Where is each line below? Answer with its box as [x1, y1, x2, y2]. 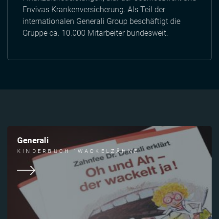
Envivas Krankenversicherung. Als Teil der [22, 5, 165, 15]
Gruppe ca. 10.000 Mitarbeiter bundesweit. [22, 28, 168, 38]
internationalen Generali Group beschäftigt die [22, 17, 180, 26]
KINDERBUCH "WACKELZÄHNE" [17, 148, 143, 154]
